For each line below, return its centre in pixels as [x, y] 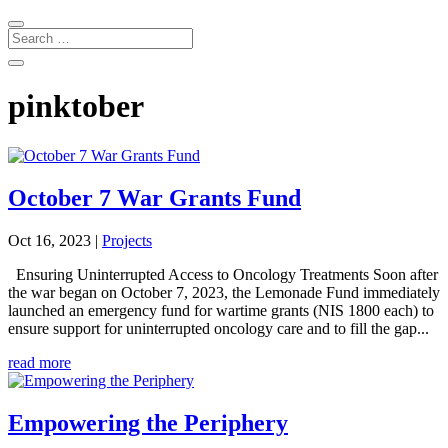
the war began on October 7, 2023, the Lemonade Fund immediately [224, 292]
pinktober [76, 106]
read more [39, 362]
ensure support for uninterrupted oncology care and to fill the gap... [218, 328]
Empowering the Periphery [148, 422]
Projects [127, 240]
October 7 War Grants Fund [154, 197]
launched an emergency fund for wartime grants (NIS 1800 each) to [221, 310]
